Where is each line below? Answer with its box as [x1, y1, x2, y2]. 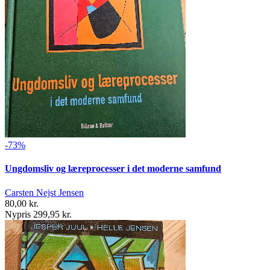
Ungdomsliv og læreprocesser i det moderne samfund [5, 163, 221, 174]
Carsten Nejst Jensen [5, 187, 84, 198]
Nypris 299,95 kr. [5, 209, 72, 219]
